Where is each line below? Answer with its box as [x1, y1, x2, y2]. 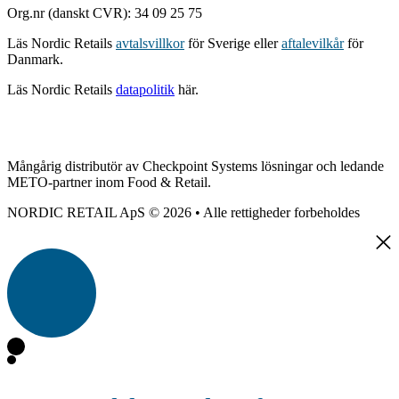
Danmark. [7, 51, 63, 67]
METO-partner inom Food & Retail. [7, 174, 211, 190]
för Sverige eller [188, 35, 281, 51]
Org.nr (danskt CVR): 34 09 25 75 [7, 4, 202, 20]
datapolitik [116, 81, 175, 97]
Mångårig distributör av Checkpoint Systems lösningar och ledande [7, 158, 384, 174]
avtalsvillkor [116, 35, 184, 51]
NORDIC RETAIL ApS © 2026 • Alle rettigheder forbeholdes [7, 204, 360, 220]
